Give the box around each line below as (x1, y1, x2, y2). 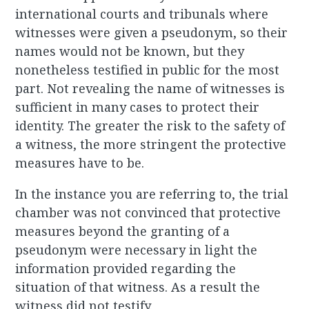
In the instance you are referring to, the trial (15, 186, 289, 203)
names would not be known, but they (15, 43, 245, 60)
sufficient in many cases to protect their (15, 99, 260, 116)
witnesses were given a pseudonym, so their (15, 24, 288, 41)
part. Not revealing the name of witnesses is (15, 80, 286, 97)
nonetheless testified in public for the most (15, 61, 280, 79)
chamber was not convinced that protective (15, 204, 281, 221)
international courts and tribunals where (15, 6, 269, 23)
